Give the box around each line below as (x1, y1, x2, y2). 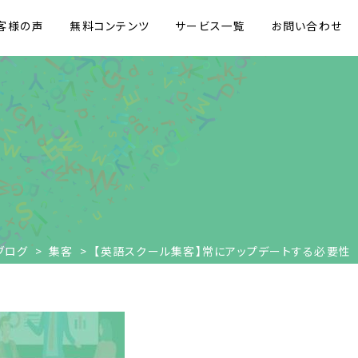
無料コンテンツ (70, 17, 149, 34)
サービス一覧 (175, 17, 246, 34)
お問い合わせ (271, 17, 342, 34)
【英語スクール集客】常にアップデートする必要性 (93, 243, 351, 259)
